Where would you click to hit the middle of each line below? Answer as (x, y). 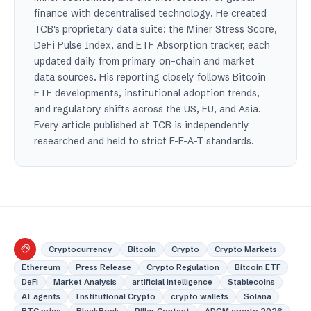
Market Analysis (85, 282)
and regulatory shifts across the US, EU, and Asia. (148, 109)
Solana (258, 297)
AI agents (41, 297)
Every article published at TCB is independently (142, 125)
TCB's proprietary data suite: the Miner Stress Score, (155, 30)
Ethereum (41, 268)
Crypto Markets (246, 249)
